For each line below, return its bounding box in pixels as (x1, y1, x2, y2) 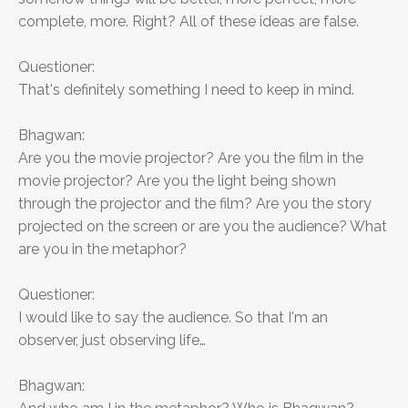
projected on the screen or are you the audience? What (18, 218, 387, 236)
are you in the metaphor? (18, 240, 187, 259)
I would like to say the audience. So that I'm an (18, 309, 328, 327)
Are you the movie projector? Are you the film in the (18, 149, 363, 168)
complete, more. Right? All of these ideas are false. (18, 13, 359, 31)
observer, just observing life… (18, 331, 206, 350)
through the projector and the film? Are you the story (18, 195, 372, 213)
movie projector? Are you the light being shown (18, 172, 336, 190)
